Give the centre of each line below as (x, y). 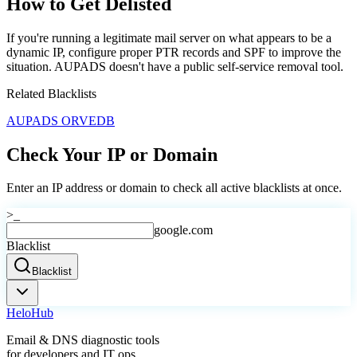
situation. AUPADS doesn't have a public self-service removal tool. (175, 66)
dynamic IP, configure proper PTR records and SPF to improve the (174, 52)
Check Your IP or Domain (112, 154)
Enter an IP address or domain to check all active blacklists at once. (174, 188)
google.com (183, 230)
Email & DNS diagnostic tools (83, 340)
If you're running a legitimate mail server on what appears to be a (169, 37)
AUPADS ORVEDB (61, 120)
